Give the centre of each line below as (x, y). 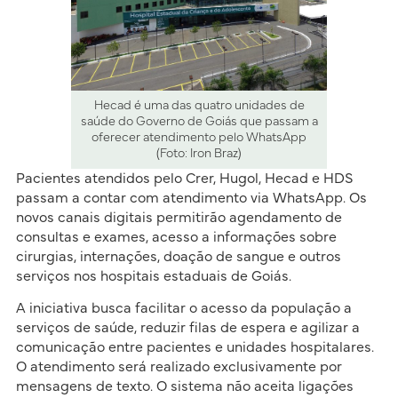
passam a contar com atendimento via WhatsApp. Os (191, 198)
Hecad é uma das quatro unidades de (199, 105)
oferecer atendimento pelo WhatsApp (199, 137)
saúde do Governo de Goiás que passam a (199, 121)
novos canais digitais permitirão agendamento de (179, 217)
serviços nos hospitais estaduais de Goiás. (153, 276)
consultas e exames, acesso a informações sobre (176, 237)
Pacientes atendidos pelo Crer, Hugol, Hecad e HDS (184, 178)
